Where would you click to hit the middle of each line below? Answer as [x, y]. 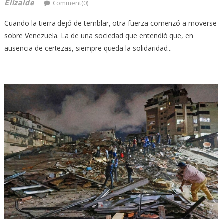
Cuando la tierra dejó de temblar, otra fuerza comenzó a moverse [110, 23]
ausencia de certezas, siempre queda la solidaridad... [88, 48]
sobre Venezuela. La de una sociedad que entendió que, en [99, 35]
